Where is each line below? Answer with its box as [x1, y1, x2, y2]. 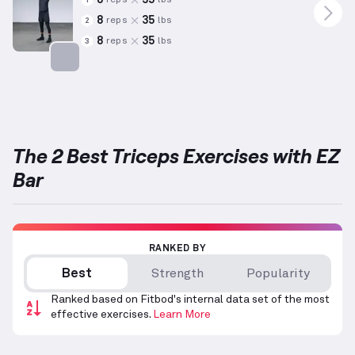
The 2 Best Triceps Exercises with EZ [13, 143, 340, 168]
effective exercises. [51, 309, 151, 321]
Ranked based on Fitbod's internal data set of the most [51, 294, 330, 306]
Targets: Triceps [48, 74, 156, 89]
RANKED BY [148, 244, 207, 254]
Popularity [246, 267, 310, 281]
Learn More [153, 309, 211, 321]
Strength [151, 267, 204, 281]
